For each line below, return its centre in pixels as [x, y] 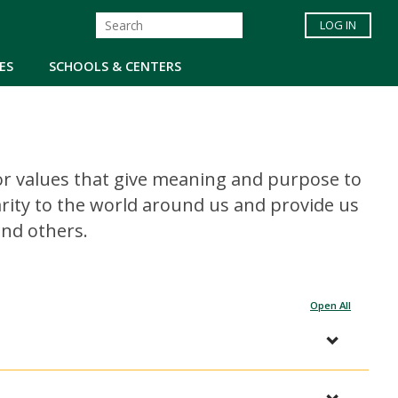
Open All [330, 306]
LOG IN [338, 25]
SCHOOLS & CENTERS [115, 66]
